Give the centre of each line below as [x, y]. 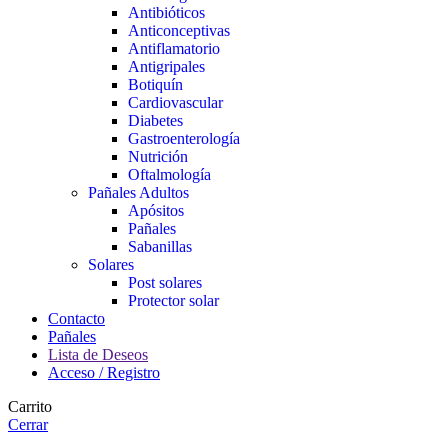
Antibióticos [166, 12]
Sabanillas [160, 246]
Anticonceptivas [179, 30]
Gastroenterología [184, 138]
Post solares [165, 282]
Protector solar [173, 300]
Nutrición [158, 156]
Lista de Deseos [98, 354]
